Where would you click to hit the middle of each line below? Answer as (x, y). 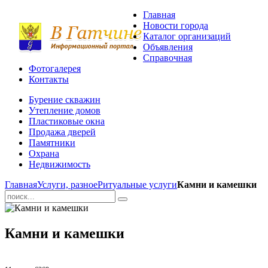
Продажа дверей (62, 132)
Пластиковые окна (67, 121)
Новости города (176, 25)
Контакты (49, 79)
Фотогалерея (55, 68)
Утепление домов (65, 110)
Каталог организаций (187, 36)
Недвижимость (60, 164)
